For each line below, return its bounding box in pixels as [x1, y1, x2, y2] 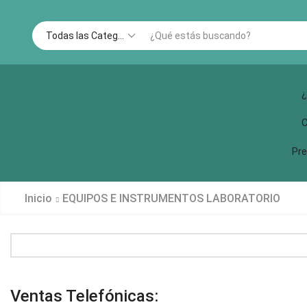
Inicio [25, 192, 52, 205]
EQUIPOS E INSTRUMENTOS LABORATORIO [62, 192, 280, 205]
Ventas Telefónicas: [10, 286, 158, 306]
